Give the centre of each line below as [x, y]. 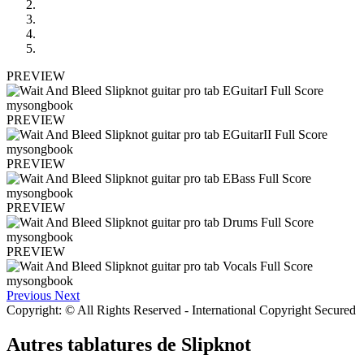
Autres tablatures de [94, 344]
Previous [29, 295]
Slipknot [216, 344]
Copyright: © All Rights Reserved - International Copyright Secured [181, 310]
